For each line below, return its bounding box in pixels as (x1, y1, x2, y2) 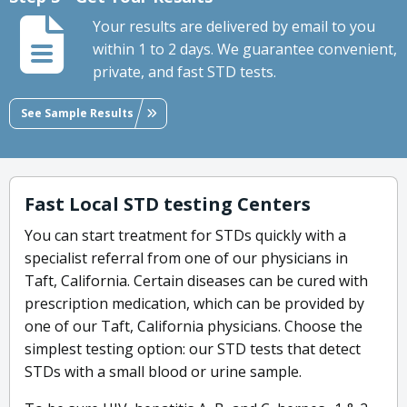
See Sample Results (21, 104, 134, 121)
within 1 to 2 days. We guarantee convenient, (93, 39, 397, 60)
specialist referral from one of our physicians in (25, 248, 348, 269)
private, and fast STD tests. (93, 62, 276, 83)
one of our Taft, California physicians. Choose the (25, 316, 362, 337)
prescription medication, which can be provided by (25, 293, 364, 314)
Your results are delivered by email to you (93, 16, 375, 37)
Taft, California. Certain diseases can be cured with (25, 271, 368, 292)
